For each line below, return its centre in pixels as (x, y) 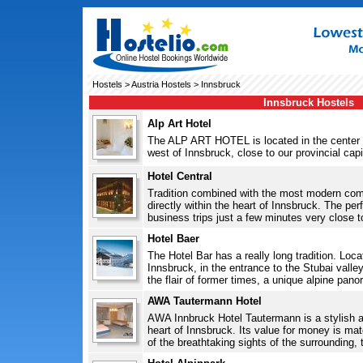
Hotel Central (179, 176)
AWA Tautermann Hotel (204, 301)
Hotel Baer (173, 239)
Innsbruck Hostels (308, 102)
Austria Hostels (161, 84)
